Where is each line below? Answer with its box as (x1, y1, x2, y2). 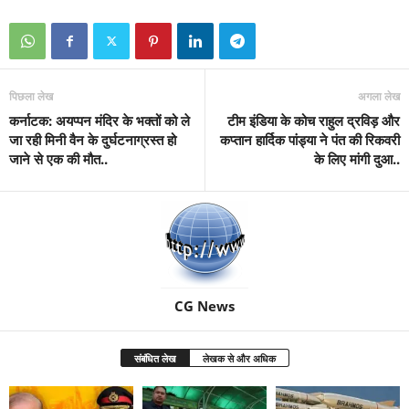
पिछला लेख (9, 89, 53, 105)
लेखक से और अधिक (202, 351, 276, 366)
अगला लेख (358, 89, 400, 105)
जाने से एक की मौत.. (9, 150, 108, 169)
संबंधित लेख (133, 351, 176, 366)
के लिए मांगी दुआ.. (314, 150, 400, 169)
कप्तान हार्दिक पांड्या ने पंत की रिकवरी (220, 131, 400, 150)
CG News (174, 297, 235, 316)
